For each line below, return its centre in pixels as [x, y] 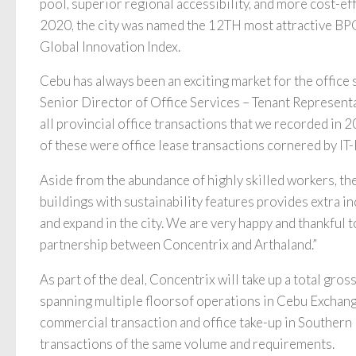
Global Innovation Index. [110, 46]
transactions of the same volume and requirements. [187, 344]
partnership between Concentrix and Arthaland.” [178, 245]
